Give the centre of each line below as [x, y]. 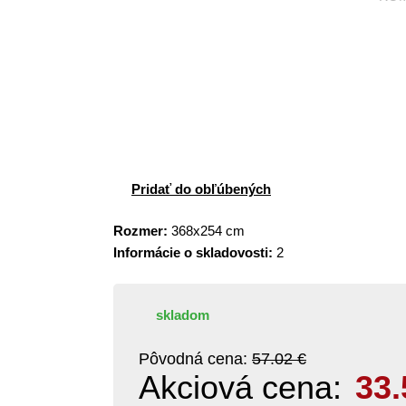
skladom [183, 315]
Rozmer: [140, 231]
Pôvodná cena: [195, 359]
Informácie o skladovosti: [193, 252]
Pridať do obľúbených [201, 189]
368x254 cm [206, 231]
